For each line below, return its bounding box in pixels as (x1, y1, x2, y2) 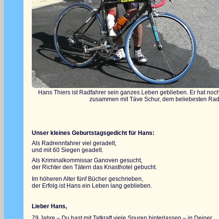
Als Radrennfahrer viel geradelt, (32, 140, 116, 147)
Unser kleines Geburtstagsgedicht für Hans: (32, 130, 154, 136)
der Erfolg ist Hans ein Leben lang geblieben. (32, 182, 152, 189)
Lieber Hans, (32, 203, 67, 210)
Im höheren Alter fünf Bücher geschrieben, (32, 175, 143, 182)
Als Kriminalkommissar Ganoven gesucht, (32, 157, 142, 164)
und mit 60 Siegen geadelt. (32, 147, 103, 153)
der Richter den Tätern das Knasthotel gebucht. (32, 164, 157, 171)
